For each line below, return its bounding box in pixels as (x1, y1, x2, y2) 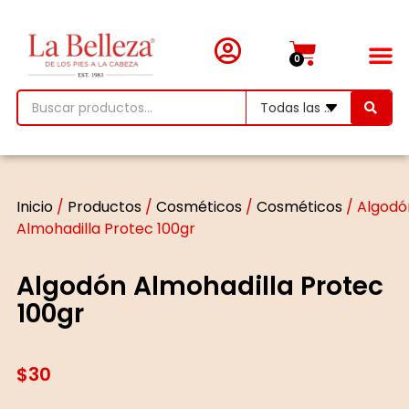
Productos (67, 195, 142, 217)
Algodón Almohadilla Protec (16, 267, 383, 304)
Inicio (16, 195, 53, 217)
